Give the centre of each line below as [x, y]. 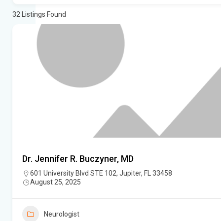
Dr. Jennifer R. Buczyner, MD [78, 159]
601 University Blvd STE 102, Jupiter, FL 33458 [101, 173]
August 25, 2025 [55, 182]
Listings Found [43, 15]
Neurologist [62, 214]
